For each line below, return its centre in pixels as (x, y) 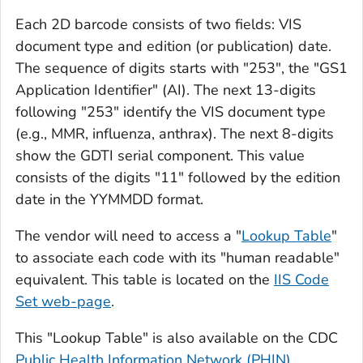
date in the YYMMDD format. (109, 200)
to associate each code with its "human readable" (177, 258)
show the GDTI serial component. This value (160, 156)
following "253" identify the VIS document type (171, 112)
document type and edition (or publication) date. (173, 47)
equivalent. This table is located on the (145, 280)
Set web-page (63, 302)
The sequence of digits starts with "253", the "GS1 (181, 68)
